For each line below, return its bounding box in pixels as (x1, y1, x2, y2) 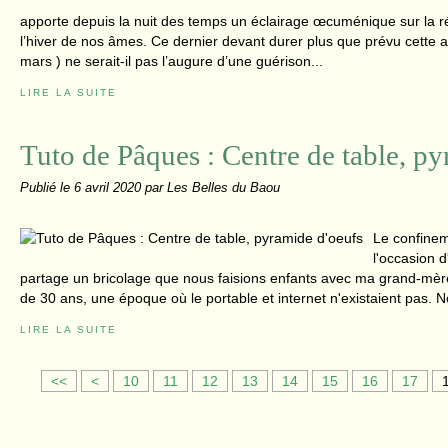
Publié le (20, 181, 74, 195)
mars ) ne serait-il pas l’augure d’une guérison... (20, 53, 323, 69)
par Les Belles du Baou (145, 181, 280, 195)
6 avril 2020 (74, 181, 145, 195)
